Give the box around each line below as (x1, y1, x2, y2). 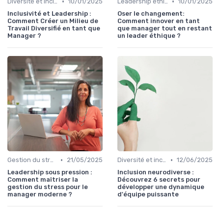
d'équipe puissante (117, 191, 179, 198)
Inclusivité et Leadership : (7, 10, 91, 18)
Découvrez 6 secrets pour (117, 176, 200, 184)
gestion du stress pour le (7, 183, 88, 191)
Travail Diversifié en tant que (7, 25, 100, 32)
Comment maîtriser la (7, 176, 78, 184)
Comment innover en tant (117, 17, 200, 25)
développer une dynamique (117, 183, 204, 191)
